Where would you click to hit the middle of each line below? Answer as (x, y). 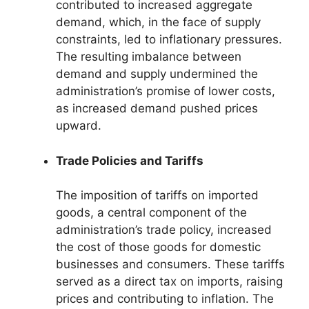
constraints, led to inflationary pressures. (169, 40)
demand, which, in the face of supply (158, 22)
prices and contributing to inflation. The (165, 299)
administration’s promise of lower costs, (166, 91)
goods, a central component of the (151, 213)
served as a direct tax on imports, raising (169, 282)
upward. (79, 126)
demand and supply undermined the (157, 74)
